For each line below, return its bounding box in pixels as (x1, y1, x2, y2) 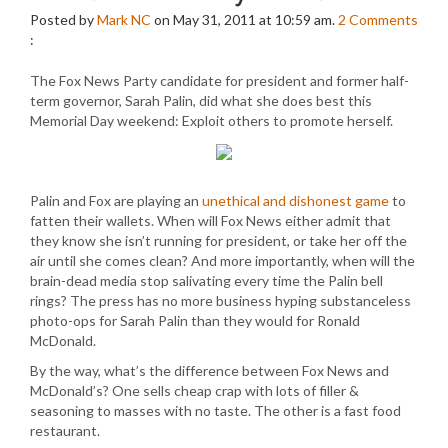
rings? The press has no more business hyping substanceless (30, 292, 411, 309)
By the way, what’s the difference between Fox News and (30, 362, 389, 379)
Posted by (30, 11, 97, 28)
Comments (349, 11, 418, 28)
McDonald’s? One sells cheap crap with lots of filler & (30, 382, 359, 399)
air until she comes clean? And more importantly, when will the (30, 252, 415, 269)
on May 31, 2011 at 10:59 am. (151, 11, 338, 28)
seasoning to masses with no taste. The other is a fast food (30, 402, 401, 419)
